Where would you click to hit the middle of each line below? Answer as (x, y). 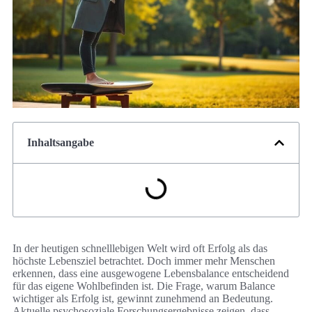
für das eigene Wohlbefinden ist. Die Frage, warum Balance (144, 286)
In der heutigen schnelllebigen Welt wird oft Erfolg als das (140, 249)
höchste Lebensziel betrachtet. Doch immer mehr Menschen (144, 261)
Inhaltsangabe (61, 143)
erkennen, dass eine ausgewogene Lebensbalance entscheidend (151, 274)
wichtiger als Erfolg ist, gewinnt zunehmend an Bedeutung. (143, 299)
